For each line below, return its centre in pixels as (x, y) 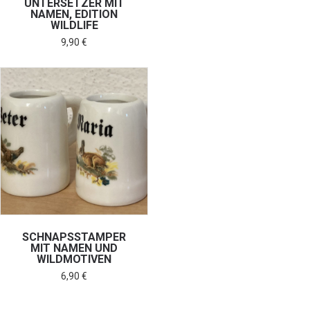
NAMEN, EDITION (74, 14)
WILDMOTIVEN (74, 259)
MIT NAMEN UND (74, 248)
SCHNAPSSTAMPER (74, 237)
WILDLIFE (74, 25)
